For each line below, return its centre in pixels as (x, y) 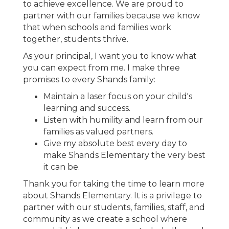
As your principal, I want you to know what (110, 56)
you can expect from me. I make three (101, 68)
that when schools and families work (97, 28)
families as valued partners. (98, 132)
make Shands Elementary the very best (124, 155)
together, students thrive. (76, 39)
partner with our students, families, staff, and (114, 208)
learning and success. (87, 108)
